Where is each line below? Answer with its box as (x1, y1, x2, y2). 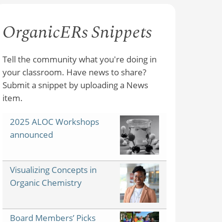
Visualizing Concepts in (10, 164, 97, 175)
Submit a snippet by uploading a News (2, 79, 149, 91)
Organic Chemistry (10, 176, 82, 188)
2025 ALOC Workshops (10, 115, 100, 127)
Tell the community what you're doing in (2, 53, 157, 65)
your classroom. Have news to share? (2, 66, 147, 78)
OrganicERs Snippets (2, 19, 152, 46)
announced (10, 128, 54, 140)
